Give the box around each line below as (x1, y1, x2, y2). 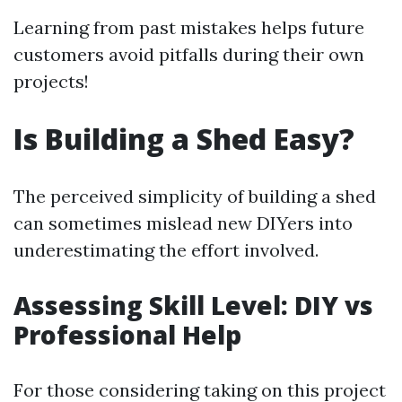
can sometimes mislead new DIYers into (13, 212, 353, 234)
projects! (13, 70, 89, 92)
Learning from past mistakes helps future (13, 16, 364, 39)
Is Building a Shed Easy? (13, 119, 354, 158)
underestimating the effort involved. (13, 239, 319, 261)
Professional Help (13, 318, 241, 352)
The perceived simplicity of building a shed (13, 185, 376, 207)
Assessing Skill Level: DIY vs (13, 288, 373, 322)
